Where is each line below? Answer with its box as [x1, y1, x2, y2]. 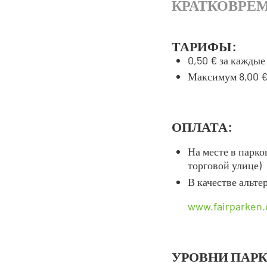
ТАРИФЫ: [172, 38, 236, 54]
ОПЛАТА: [172, 119, 232, 135]
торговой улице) [188, 159, 262, 172]
